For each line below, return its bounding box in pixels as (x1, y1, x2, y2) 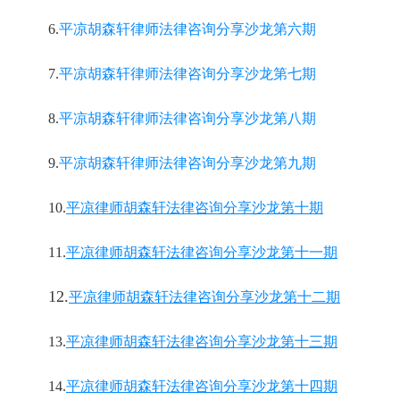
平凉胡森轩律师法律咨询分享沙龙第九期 (59, 155, 316, 171)
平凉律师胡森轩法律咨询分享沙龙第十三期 (66, 334, 337, 349)
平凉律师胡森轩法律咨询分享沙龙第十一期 (66, 245, 337, 260)
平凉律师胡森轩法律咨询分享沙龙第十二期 (69, 289, 340, 304)
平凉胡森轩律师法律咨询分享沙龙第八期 (59, 111, 316, 126)
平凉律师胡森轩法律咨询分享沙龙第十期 (66, 200, 323, 215)
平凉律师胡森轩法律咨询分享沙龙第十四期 (66, 379, 337, 394)
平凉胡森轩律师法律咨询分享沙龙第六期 (59, 21, 316, 37)
